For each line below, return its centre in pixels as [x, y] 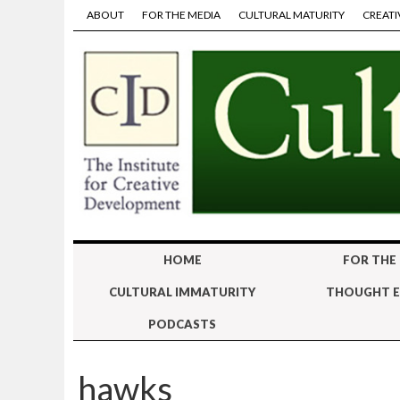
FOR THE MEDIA [181, 15]
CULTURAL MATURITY [292, 15]
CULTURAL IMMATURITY [182, 292]
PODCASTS [182, 325]
